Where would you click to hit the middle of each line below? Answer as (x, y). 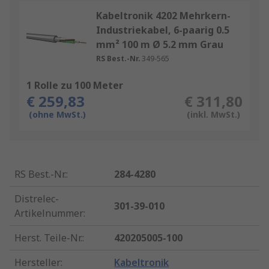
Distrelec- (37, 199)
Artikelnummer (49, 213)
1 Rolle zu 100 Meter (75, 86)
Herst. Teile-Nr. (48, 238)
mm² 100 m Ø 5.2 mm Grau (160, 45)
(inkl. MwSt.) (213, 115)
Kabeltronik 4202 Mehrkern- (163, 16)
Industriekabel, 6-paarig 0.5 (163, 30)
